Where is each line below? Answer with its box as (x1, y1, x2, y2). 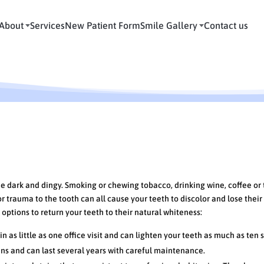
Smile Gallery (140, 20, 197, 31)
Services (30, 20, 65, 31)
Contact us (204, 20, 248, 31)
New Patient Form (65, 20, 140, 31)
